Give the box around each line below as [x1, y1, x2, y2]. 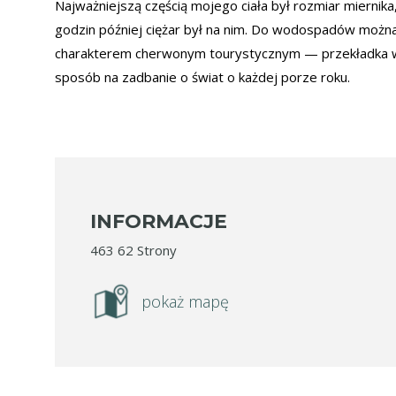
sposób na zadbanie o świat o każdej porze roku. [55, 68, 350, 87]
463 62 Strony [90, 241, 177, 260]
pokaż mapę [141, 291, 229, 313]
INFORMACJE [90, 209, 227, 234]
